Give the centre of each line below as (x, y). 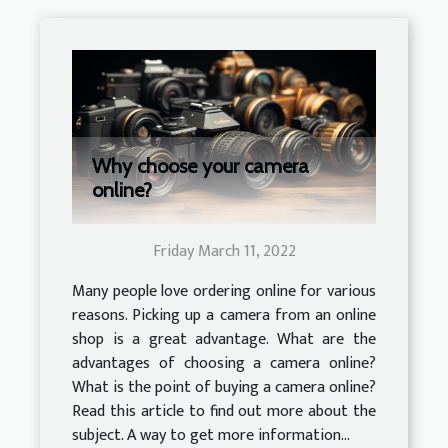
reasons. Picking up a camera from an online (224, 315)
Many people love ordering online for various (224, 291)
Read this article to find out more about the (224, 411)
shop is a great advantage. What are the (224, 339)
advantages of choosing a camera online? (224, 363)
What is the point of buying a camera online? (224, 387)
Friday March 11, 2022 (224, 251)
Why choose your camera (200, 166)
